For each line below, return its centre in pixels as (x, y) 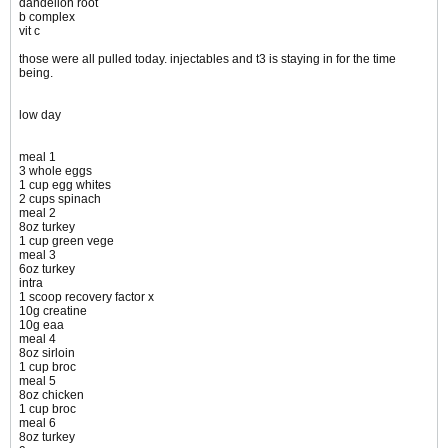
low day (40, 115)
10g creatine (53, 311)
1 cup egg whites (65, 185)
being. (36, 73)
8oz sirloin (47, 353)
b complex (47, 17)
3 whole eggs (55, 171)
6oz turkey (47, 269)
